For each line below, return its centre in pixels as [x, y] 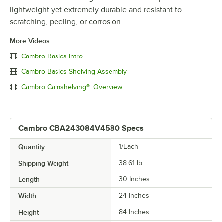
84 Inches [134, 212]
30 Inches [134, 179]
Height [28, 212]
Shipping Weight [43, 163]
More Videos [30, 41]
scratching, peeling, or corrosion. [66, 22]
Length [29, 180]
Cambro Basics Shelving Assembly [74, 71]
